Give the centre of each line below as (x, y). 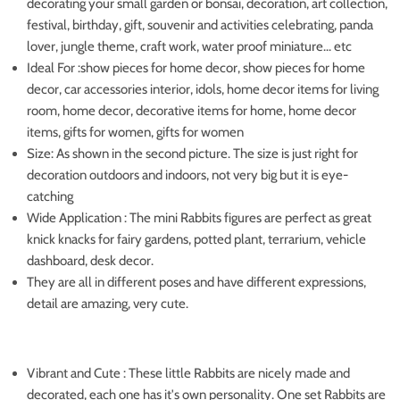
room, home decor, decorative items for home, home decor (192, 110)
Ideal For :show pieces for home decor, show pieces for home (196, 67)
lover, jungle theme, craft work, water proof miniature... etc (189, 46)
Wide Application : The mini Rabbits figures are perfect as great (199, 217)
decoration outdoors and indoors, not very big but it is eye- (187, 175)
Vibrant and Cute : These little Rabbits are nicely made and (188, 373)
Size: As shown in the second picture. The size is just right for (192, 153)
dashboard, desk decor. (90, 260)
